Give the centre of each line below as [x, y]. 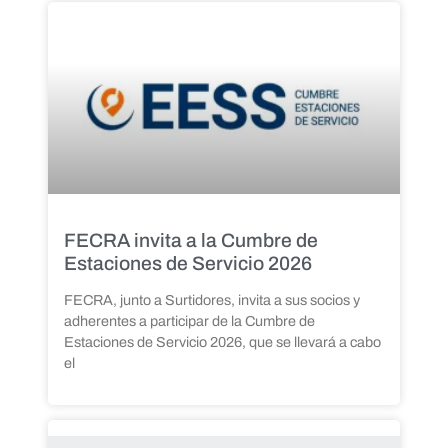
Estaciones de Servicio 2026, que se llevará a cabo [222, 342]
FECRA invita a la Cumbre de [191, 241]
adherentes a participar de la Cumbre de [189, 321]
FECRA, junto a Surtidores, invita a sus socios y [212, 300]
